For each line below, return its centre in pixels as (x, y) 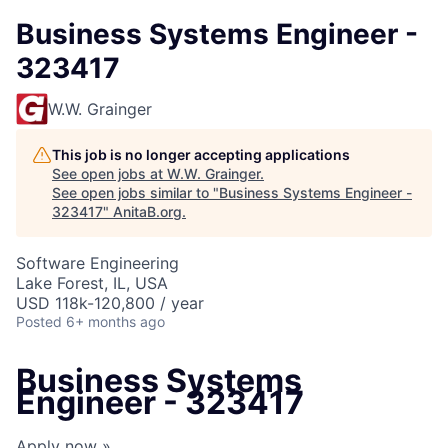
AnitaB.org (147, 211)
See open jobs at (109, 173)
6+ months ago (115, 321)
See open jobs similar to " (135, 192)
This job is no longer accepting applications (201, 154)
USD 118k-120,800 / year (110, 303)
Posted (39, 321)
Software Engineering (97, 263)
